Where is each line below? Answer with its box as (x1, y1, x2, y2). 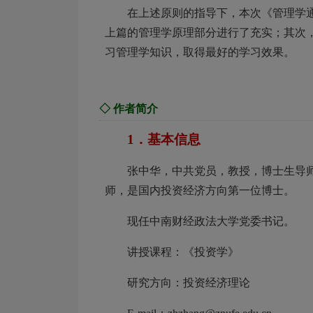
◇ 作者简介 (99, 103, 158, 115)
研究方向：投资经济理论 (127, 277, 250, 289)
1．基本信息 (127, 132, 201, 147)
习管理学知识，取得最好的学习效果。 (105, 46, 295, 58)
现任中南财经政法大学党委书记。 (127, 215, 295, 227)
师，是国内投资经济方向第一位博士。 (105, 184, 295, 196)
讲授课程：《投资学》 (127, 246, 239, 258)
